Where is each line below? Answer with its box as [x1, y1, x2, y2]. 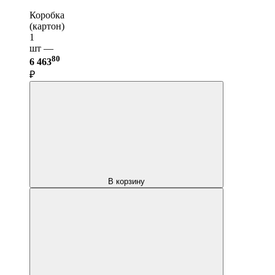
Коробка [29, 9, 64, 20]
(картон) [29, 20, 64, 31]
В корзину [108, 176, 145, 186]
